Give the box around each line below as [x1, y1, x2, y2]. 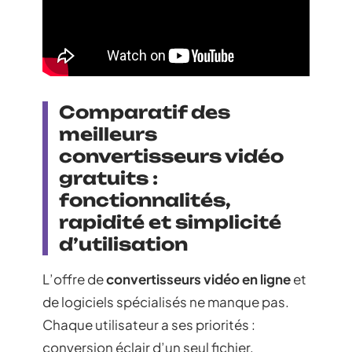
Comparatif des [59, 101, 230, 123]
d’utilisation [59, 233, 188, 255]
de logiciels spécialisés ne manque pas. [42, 292, 289, 310]
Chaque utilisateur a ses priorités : [42, 315, 255, 333]
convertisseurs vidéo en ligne [106, 269, 291, 288]
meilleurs [59, 123, 157, 145]
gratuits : [59, 167, 158, 189]
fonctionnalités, [59, 189, 231, 211]
